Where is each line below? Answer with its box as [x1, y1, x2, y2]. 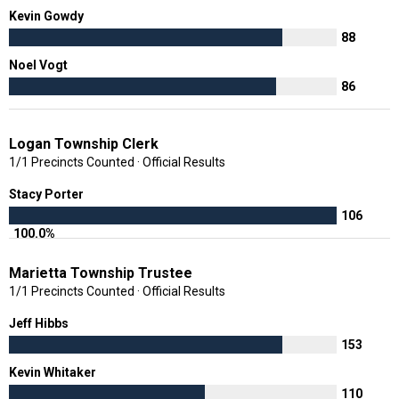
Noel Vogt [9, 57, 70, 72]
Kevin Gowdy [9, 8, 86, 23]
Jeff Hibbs [9, 315, 71, 330]
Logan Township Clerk [9, 134, 159, 152]
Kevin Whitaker [9, 364, 99, 379]
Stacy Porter [9, 186, 86, 201]
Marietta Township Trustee [9, 264, 192, 281]
